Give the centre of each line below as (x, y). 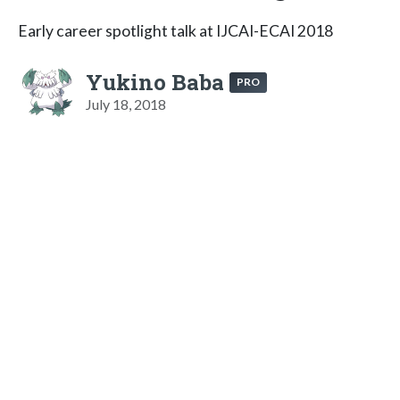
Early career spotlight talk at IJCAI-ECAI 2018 (175, 30)
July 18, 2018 (126, 104)
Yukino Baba (155, 82)
